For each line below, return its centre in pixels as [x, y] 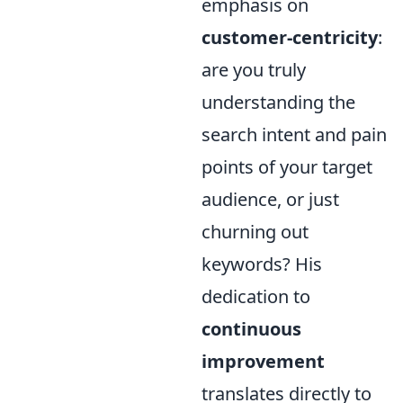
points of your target [287, 167]
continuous [251, 329]
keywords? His [262, 264]
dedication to [256, 296]
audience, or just [270, 199]
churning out [255, 232]
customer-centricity [290, 37]
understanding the [278, 102]
